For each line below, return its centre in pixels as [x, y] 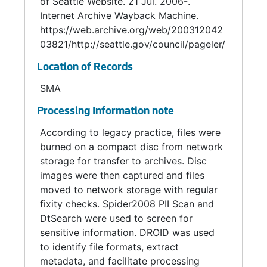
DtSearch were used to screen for [116, 218]
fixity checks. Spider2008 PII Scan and [127, 204]
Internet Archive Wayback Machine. [119, 15]
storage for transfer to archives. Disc [123, 161]
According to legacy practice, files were [130, 132]
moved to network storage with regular [129, 190]
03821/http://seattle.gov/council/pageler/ [133, 44]
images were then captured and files [122, 175]
